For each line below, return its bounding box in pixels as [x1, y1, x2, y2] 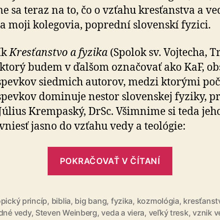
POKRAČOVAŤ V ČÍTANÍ [59, 156, 161, 166]
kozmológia [137, 196, 179, 206]
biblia [51, 196, 71, 206]
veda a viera [101, 208, 145, 218]
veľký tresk [148, 208, 189, 218]
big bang [75, 196, 107, 206]
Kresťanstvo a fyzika [9, 46, 108, 59]
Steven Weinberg [35, 208, 97, 218]
